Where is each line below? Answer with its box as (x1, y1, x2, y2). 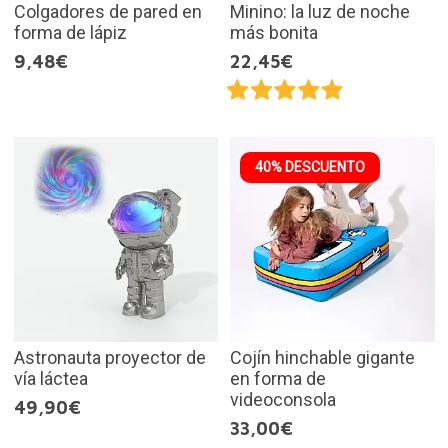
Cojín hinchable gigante (230, 346, 415, 368)
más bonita (230, 22, 318, 44)
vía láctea (13, 367, 88, 389)
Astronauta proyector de (13, 346, 206, 368)
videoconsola (230, 388, 336, 410)
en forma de (230, 367, 326, 389)
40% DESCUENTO (255, 159, 365, 176)
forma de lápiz (13, 22, 127, 44)
